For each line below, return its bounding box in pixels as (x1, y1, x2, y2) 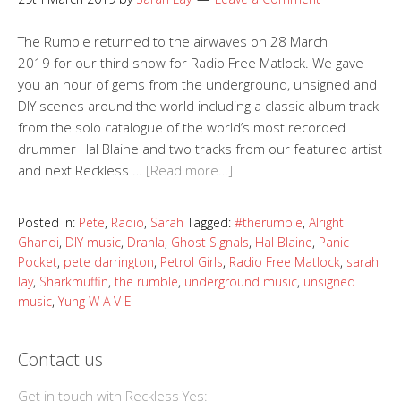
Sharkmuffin (39, 273, 108, 291)
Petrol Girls (160, 253, 223, 271)
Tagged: (187, 214, 235, 232)
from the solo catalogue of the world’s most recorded (18, 118, 346, 137)
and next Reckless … (18, 161, 146, 180)
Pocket (18, 253, 57, 271)
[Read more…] (146, 161, 233, 180)
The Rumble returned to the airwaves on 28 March (18, 32, 328, 51)
